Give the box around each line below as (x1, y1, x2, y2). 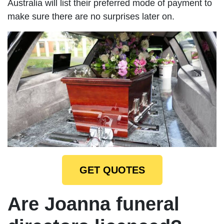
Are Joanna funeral (7, 193, 179, 214)
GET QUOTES (79, 164, 145, 175)
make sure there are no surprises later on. (7, 11, 174, 22)
